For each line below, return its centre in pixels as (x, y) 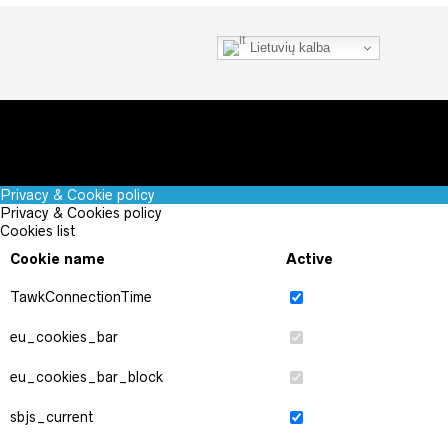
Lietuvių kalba (288, 47)
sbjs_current (51, 417)
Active (309, 259)
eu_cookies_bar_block (86, 377)
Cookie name (57, 259)
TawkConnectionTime (81, 297)
